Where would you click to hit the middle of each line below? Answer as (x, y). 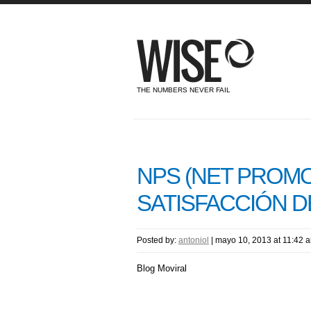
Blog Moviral (162, 269)
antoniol (194, 241)
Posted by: (158, 241)
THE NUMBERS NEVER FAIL (184, 90)
